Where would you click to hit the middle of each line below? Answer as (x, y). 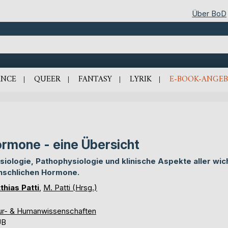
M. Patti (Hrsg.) (70, 187)
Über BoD (209, 13)
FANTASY (95, 79)
